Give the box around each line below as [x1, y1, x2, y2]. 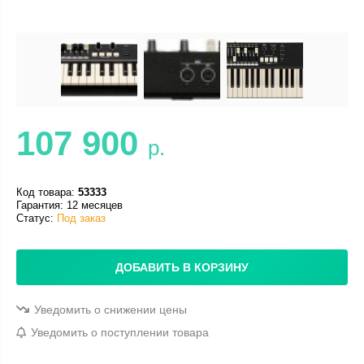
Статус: [16, 211, 57, 224]
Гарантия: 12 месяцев [16, 198, 123, 211]
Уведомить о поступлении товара [31, 325, 209, 339]
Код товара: [16, 185, 78, 198]
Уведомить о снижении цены [34, 302, 187, 316]
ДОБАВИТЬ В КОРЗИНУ [115, 260, 249, 274]
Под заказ [57, 211, 106, 224]
